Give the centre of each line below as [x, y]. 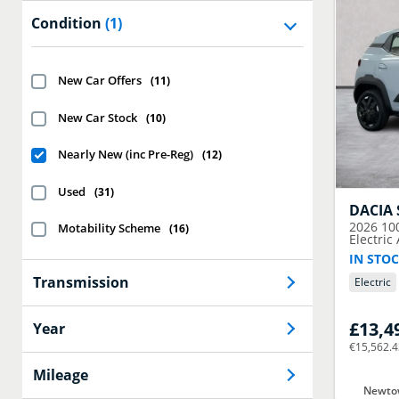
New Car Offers [100, 81]
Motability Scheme [109, 228]
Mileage [61, 375]
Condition [66, 24]
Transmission [81, 282]
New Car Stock [98, 117]
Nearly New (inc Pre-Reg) [126, 155]
